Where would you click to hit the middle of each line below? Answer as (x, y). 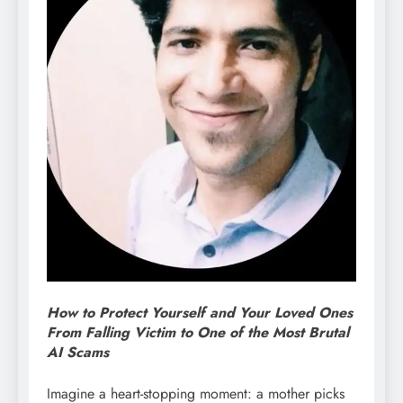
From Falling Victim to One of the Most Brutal (198, 332)
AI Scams (78, 352)
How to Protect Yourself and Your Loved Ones (200, 313)
